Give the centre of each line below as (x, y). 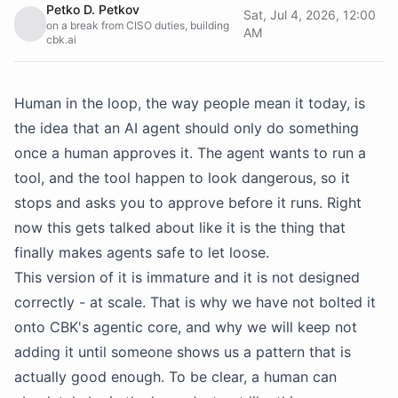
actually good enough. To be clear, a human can (175, 377)
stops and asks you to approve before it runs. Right (188, 203)
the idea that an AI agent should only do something (187, 128)
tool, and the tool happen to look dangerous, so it (182, 178)
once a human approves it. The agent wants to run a (190, 153)
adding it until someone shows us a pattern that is (183, 352)
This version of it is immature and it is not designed (187, 277)
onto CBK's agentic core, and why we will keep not (186, 327)
